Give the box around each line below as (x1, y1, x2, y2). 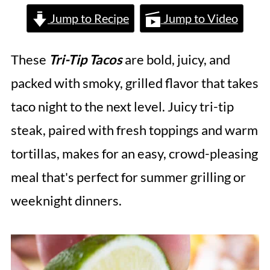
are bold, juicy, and (122, 51, 230, 68)
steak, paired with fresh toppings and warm (10, 122, 258, 139)
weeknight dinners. (10, 192, 122, 209)
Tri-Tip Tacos (48, 51, 122, 68)
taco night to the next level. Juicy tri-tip (10, 98, 234, 115)
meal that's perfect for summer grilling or (10, 169, 246, 186)
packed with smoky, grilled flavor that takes (10, 75, 259, 92)
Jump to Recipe (48, 11, 129, 26)
